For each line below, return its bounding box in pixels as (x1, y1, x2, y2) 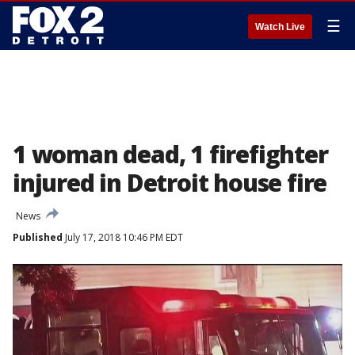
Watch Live (255, 21, 305, 32)
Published (13, 231, 63, 244)
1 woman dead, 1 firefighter (13, 138, 328, 170)
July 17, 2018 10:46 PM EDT (63, 231, 183, 244)
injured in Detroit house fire (13, 166, 327, 199)
